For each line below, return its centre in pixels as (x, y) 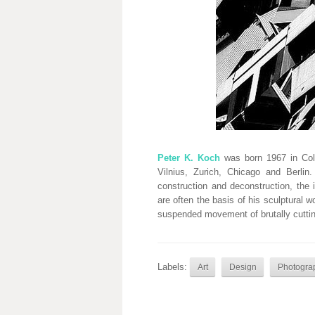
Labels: (174, 267)
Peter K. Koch (189, 158)
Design (243, 267)
